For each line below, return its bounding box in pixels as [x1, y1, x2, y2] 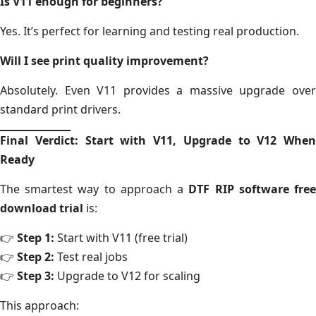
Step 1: [17, 229, 54, 245]
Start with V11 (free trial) [54, 229, 188, 245]
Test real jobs [54, 248, 128, 265]
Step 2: [17, 248, 54, 265]
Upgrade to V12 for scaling [54, 267, 200, 284]
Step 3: [17, 267, 54, 284]
